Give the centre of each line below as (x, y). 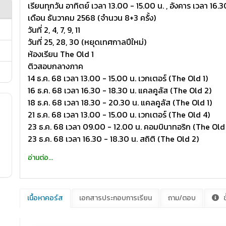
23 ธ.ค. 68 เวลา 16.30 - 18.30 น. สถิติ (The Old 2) (114, 139)
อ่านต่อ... (41, 158)
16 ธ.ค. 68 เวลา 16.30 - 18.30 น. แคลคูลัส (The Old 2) (120, 90)
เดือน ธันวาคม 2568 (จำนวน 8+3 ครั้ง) (92, 18)
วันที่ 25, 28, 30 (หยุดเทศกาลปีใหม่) (87, 42)
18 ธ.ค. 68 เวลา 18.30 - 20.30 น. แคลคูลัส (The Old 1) (120, 102)
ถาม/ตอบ (182, 198)
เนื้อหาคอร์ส (45, 198)
